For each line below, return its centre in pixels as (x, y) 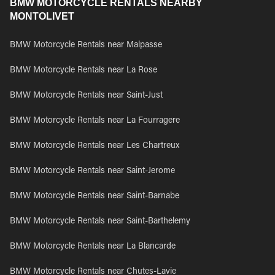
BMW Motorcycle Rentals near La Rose (83, 71)
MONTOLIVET (42, 16)
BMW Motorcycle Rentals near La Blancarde (93, 247)
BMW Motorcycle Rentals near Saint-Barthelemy (100, 222)
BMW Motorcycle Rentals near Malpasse (86, 45)
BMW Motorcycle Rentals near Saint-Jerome (92, 171)
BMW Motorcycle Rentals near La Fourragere (95, 121)
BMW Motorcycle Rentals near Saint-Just (86, 96)
